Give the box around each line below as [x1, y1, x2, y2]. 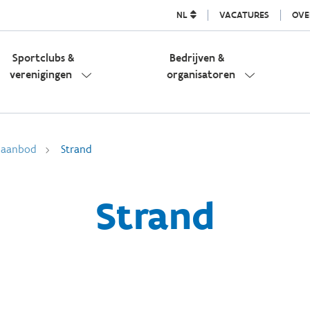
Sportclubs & [12, 51, 74, 64]
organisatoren [166, 68, 235, 81]
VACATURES [219, 9, 269, 21]
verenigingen [9, 68, 72, 81]
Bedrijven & [169, 51, 224, 64]
